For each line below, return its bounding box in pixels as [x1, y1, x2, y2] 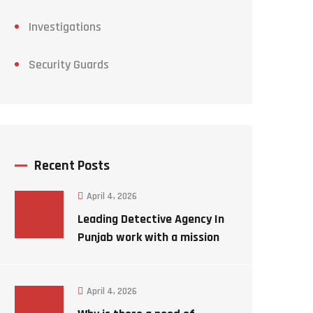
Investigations [29, 19, 101, 35]
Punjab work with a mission [78, 229, 219, 245]
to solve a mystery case [78, 247, 201, 263]
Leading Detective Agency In [78, 211, 224, 227]
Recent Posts [34, 156, 110, 175]
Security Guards [29, 57, 109, 73]
